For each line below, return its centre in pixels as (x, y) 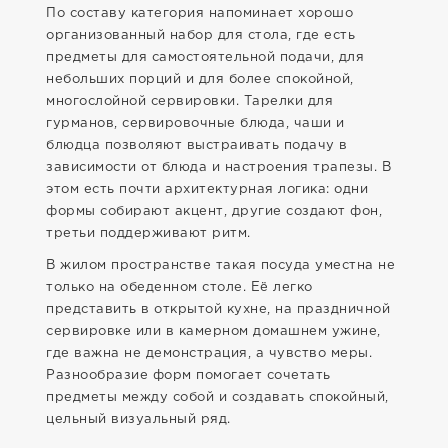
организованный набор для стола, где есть (200, 35)
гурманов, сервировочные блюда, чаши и (195, 123)
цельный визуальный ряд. (138, 419)
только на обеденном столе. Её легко (179, 287)
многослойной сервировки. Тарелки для (189, 101)
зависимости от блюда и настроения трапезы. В (218, 167)
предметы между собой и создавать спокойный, (217, 397)
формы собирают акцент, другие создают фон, (214, 211)
